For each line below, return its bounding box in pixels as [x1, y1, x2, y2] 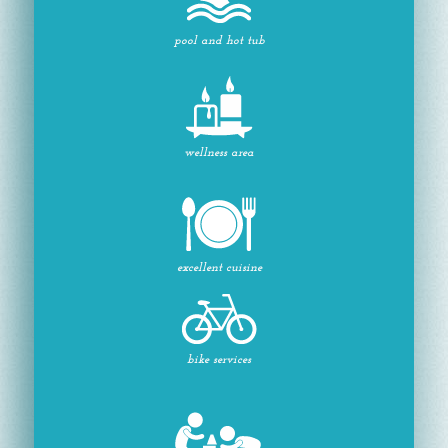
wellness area [184, 146, 255, 159]
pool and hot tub [173, 34, 265, 47]
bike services [187, 353, 252, 366]
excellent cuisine [176, 261, 262, 274]
